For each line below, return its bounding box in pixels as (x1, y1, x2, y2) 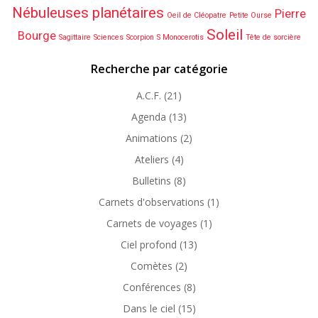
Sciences (93, 33, 124, 42)
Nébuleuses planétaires (12, 4, 164, 21)
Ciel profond (121, 238, 177, 251)
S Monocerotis (156, 33, 204, 42)
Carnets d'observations (99, 195, 204, 209)
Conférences (122, 280, 181, 294)
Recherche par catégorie (90, 61, 228, 77)
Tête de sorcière (245, 33, 301, 42)
